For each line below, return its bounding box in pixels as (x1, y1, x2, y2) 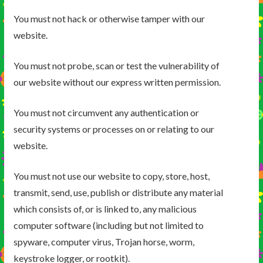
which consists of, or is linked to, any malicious (13, 203, 197, 215)
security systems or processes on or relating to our (13, 123, 214, 135)
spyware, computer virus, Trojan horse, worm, (13, 236, 194, 248)
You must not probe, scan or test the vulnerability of (13, 60, 220, 72)
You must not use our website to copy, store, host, (13, 170, 210, 182)
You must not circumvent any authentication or (13, 107, 199, 119)
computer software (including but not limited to (13, 220, 204, 231)
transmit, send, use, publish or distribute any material (13, 187, 223, 198)
